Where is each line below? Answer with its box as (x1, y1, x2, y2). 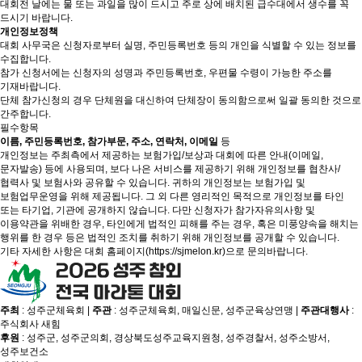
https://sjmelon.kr (149, 246, 222, 257)
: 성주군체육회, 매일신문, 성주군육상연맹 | (112, 305, 301, 316)
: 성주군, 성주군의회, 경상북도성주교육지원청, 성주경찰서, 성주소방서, (19, 332, 330, 343)
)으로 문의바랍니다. (222, 246, 308, 257)
